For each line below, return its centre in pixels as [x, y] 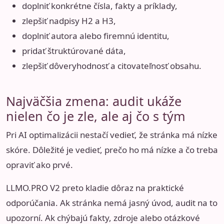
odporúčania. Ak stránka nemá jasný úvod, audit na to [112, 202]
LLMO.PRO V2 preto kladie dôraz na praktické [95, 187]
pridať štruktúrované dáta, [74, 50]
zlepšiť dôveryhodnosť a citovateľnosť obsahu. [112, 65]
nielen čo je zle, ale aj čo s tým [96, 116]
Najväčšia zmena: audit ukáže [94, 101]
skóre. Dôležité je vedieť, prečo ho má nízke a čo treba [112, 149]
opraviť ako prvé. [39, 164]
